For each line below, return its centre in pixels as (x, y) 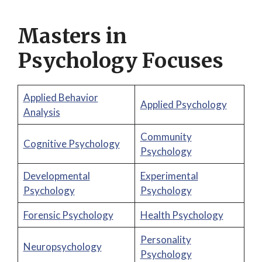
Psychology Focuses (120, 61)
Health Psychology (182, 215)
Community (166, 137)
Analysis (42, 112)
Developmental (56, 176)
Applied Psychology (183, 104)
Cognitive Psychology (71, 144)
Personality (166, 239)
